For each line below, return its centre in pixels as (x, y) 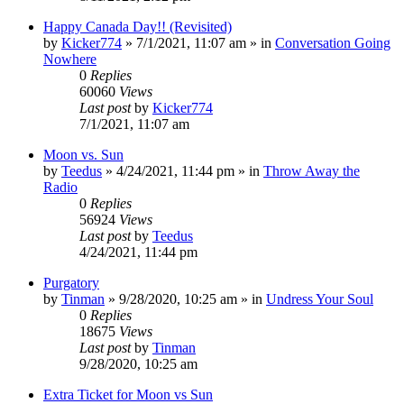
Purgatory (71, 282)
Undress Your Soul (320, 298)
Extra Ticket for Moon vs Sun (128, 394)
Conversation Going (333, 42)
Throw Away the (312, 170)
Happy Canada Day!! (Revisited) (138, 26)
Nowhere (70, 59)
